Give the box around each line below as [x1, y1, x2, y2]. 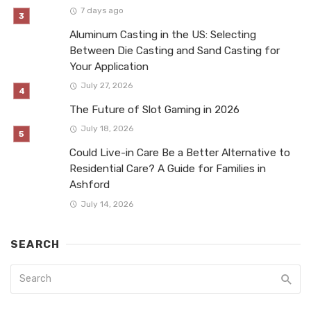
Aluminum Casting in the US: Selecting [69, 28, 256, 42]
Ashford [69, 178, 110, 192]
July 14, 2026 [80, 199, 133, 209]
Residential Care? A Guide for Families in [69, 162, 266, 176]
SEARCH [10, 237, 60, 251]
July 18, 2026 [80, 124, 133, 134]
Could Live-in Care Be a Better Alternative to [69, 146, 290, 160]
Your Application [69, 60, 149, 74]
